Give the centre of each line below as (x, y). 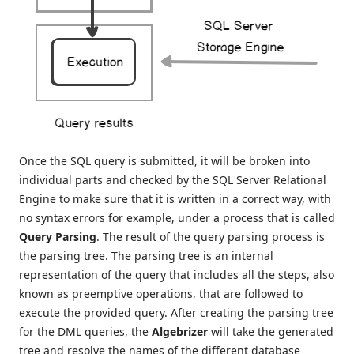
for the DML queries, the (85, 332)
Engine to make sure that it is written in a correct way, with (175, 199)
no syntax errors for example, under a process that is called (177, 218)
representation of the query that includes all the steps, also (177, 275)
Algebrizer (180, 332)
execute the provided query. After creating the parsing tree (176, 313)
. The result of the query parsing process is (211, 237)
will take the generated (271, 332)
